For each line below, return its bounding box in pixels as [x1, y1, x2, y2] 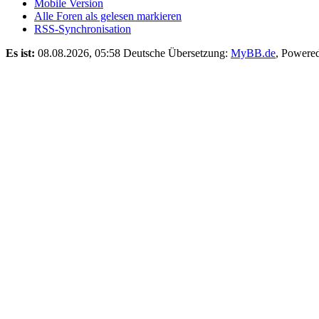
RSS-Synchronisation [34, 22, 131, 35]
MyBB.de [231, 46, 276, 59]
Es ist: [6, 46, 35, 59]
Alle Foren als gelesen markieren [34, 9, 182, 22]
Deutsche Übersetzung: [123, 46, 231, 59]
